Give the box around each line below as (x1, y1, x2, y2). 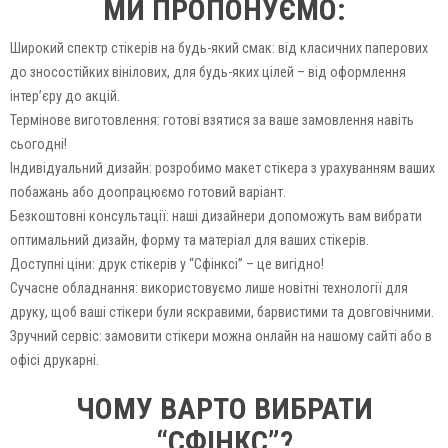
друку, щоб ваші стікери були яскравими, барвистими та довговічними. (10, 303, 434, 320)
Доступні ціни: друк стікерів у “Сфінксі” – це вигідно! (10, 255, 324, 272)
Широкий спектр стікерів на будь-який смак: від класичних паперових (10, 39, 428, 56)
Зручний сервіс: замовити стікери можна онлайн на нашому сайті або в (10, 327, 432, 344)
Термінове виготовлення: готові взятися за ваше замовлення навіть (10, 111, 414, 128)
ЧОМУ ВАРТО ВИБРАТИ (75, 390, 373, 426)
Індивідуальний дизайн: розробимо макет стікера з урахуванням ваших (10, 159, 435, 176)
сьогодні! (10, 135, 67, 152)
